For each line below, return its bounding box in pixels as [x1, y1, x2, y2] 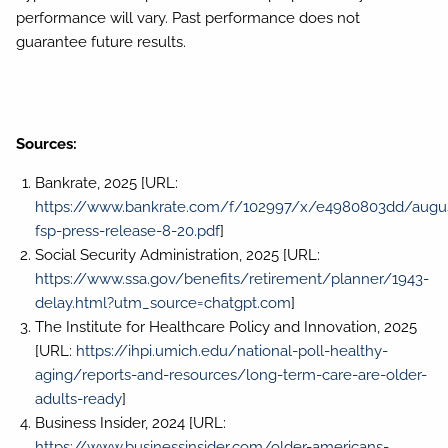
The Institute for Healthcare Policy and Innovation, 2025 [34, 317, 417, 336]
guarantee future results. [16, 32, 187, 51]
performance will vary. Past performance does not [16, 8, 361, 27]
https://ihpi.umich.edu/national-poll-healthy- [75, 341, 388, 360]
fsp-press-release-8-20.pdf [34, 221, 220, 240]
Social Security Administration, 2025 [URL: [34, 245, 320, 264]
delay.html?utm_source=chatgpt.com [34, 293, 291, 312]
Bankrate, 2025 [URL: [34, 173, 178, 192]
